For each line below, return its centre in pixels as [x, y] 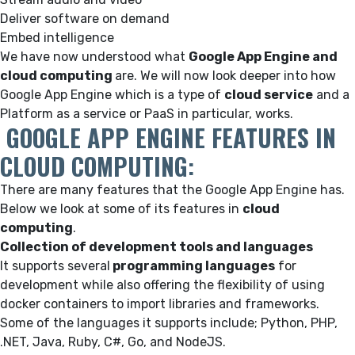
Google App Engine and [263, 56]
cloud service [269, 94]
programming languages [193, 265]
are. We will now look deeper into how [225, 75]
